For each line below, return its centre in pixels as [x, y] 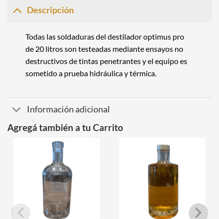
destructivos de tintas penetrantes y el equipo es [106, 61]
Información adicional [69, 109]
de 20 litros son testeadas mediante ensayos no [104, 48]
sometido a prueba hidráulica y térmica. [91, 73]
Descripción [51, 10]
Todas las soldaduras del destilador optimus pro [105, 36]
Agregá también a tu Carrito [65, 127]
